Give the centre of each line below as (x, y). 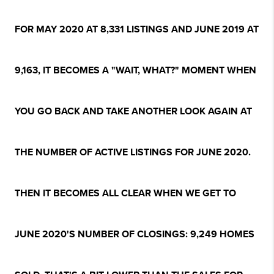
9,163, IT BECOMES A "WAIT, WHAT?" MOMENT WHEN (135, 71)
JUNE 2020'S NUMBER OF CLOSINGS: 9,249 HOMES (135, 235)
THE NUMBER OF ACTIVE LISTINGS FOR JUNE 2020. (133, 153)
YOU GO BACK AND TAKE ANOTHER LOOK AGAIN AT (133, 112)
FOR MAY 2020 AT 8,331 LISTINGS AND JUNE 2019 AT (137, 30)
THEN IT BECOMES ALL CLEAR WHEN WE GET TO (125, 194)
